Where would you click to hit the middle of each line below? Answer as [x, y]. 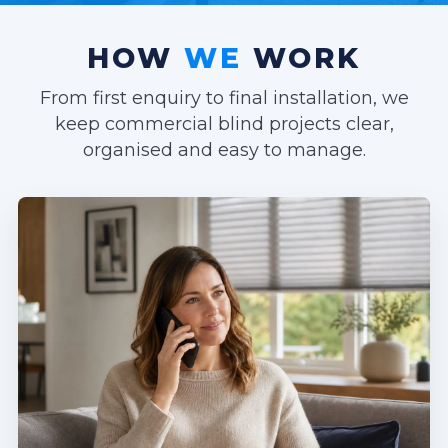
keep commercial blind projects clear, [224, 123]
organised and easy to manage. [224, 149]
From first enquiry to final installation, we [224, 97]
